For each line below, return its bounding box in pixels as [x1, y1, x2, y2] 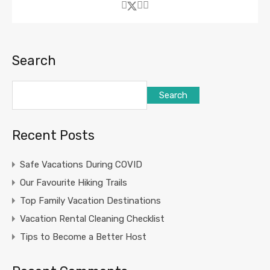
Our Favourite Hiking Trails [20, 177, 127, 189]
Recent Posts [12, 127, 95, 144]
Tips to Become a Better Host [20, 231, 146, 243]
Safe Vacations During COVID [20, 159, 142, 171]
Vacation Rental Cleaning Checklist [20, 213, 165, 225]
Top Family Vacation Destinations [20, 195, 161, 207]
